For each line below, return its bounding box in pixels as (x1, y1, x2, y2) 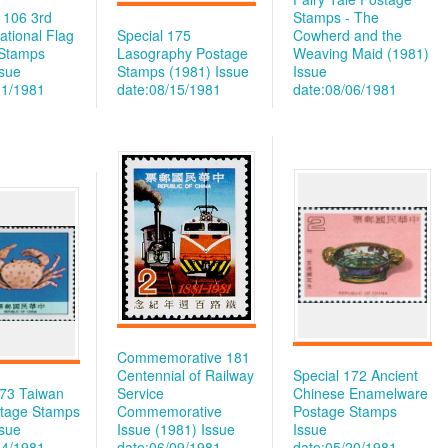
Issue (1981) (117, 419, 197, 439)
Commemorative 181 (117, 347, 250, 367)
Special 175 (117, 25, 191, 45)
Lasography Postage (117, 43, 248, 63)
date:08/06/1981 (293, 79, 397, 99)
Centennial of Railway (117, 365, 254, 385)
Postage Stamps (293, 401, 397, 421)
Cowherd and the (293, 25, 402, 45)
